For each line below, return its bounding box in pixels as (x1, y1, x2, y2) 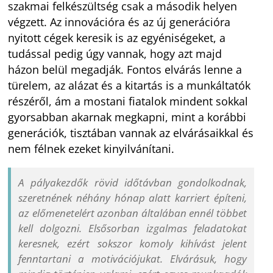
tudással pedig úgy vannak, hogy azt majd (8, 46, 222, 61)
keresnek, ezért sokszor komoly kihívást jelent (18, 236, 247, 251)
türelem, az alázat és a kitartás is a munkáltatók (8, 78, 251, 93)
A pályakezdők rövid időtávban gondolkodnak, (18, 175, 247, 190)
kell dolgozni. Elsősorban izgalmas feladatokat (18, 221, 247, 236)
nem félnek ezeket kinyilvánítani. (8, 141, 175, 156)
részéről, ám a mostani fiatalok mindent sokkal (8, 94, 249, 108)
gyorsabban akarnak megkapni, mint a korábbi (8, 110, 247, 124)
